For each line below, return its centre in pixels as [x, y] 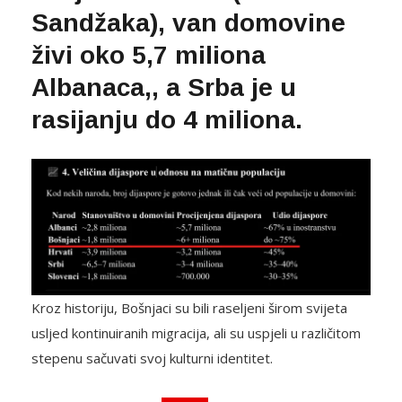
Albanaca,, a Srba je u [164, 88]
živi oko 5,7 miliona [149, 56]
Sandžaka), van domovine [188, 23]
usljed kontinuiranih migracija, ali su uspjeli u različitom [196, 332]
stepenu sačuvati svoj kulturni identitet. [152, 358]
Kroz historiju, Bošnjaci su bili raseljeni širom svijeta [189, 307]
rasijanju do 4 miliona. [167, 120]
